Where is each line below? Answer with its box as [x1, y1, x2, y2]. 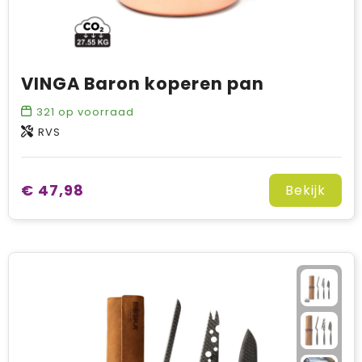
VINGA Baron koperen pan [20, 72, 264, 95]
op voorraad [54, 104, 134, 120]
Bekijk [284, 181, 326, 200]
